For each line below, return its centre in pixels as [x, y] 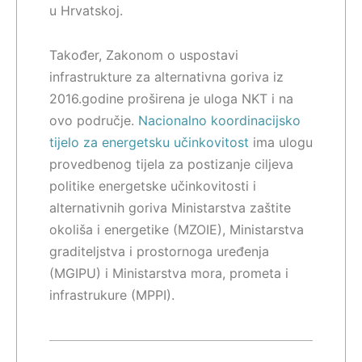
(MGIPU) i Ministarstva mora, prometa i [169, 274]
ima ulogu [281, 143]
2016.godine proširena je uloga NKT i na [171, 99]
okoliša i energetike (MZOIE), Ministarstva [177, 230]
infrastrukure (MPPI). [112, 295]
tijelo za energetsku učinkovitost [149, 143]
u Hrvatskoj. [86, 11]
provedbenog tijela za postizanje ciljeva [171, 164]
